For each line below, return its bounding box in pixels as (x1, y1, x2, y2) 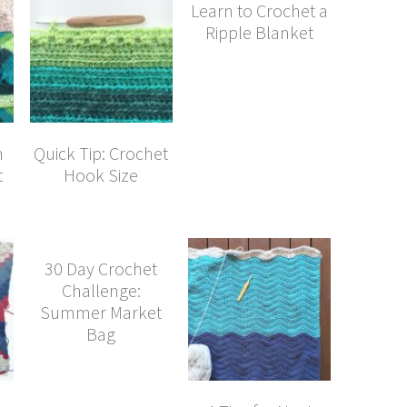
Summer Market (40, 300, 163, 323)
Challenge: (61, 278, 141, 302)
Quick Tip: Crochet (34, 141, 169, 164)
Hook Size (64, 163, 139, 186)
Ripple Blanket (204, 20, 313, 44)
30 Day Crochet (45, 256, 158, 280)
